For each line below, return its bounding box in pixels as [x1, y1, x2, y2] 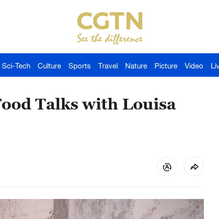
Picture [154, 61, 177, 70]
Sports [68, 61, 91, 70]
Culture [38, 61, 61, 70]
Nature [125, 61, 147, 70]
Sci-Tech [2, 61, 30, 70]
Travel [98, 61, 118, 70]
